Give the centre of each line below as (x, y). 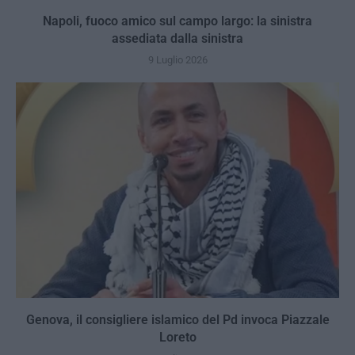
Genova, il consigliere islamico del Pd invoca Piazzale (177, 319)
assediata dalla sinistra (177, 38)
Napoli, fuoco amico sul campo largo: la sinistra (177, 21)
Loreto (177, 337)
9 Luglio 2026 (177, 59)
